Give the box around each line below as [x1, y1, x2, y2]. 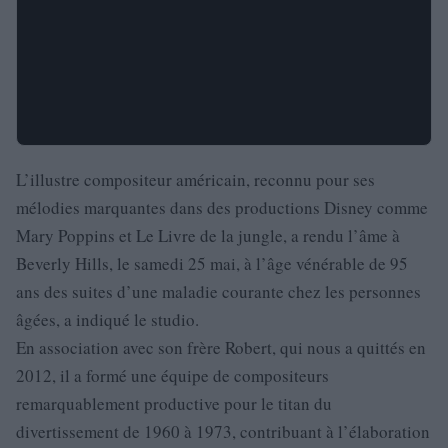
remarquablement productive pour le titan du [16, 391, 332, 415]
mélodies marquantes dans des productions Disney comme [16, 195, 428, 219]
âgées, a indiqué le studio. [16, 307, 199, 331]
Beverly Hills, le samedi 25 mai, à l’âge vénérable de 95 [16, 251, 408, 275]
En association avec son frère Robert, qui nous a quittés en [16, 335, 426, 359]
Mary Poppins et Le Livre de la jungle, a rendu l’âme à [16, 223, 400, 247]
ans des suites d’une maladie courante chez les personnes [16, 279, 421, 303]
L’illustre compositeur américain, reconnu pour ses [16, 167, 375, 191]
